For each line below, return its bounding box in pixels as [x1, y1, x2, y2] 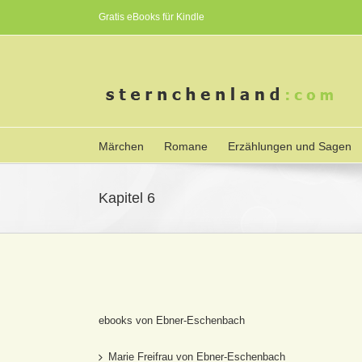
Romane [164, 140, 208, 153]
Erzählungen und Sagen [228, 140, 351, 153]
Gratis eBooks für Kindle [99, 11, 204, 23]
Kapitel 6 [99, 190, 155, 206]
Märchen [99, 140, 144, 153]
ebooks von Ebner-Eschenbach [99, 314, 245, 326]
